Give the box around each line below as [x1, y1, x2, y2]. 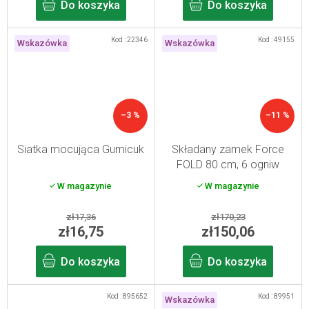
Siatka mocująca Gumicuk [17, 142, 145, 156]
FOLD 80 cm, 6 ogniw [177, 157, 280, 171]
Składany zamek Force [172, 142, 285, 156]
